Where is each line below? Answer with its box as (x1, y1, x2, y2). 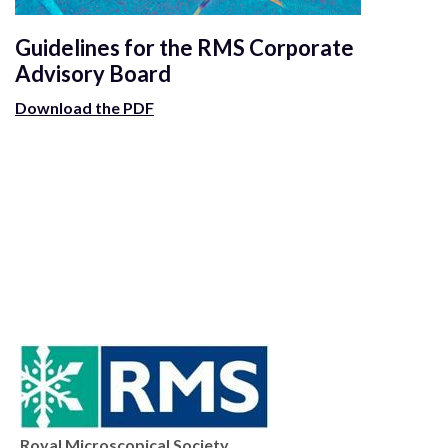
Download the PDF (15, 97, 154, 117)
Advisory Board (15, 59, 171, 87)
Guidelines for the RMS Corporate (15, 33, 354, 61)
